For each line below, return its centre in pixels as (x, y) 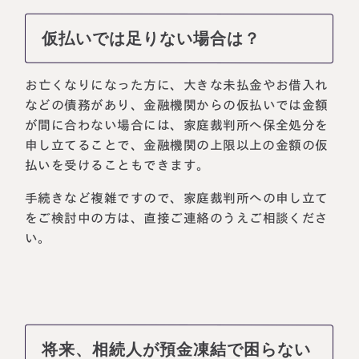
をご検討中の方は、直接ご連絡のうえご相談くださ (177, 218)
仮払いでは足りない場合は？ (151, 38)
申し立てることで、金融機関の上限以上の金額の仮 (177, 145)
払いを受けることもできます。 (117, 165)
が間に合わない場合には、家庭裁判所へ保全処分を (177, 125)
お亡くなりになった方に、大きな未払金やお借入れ (177, 85)
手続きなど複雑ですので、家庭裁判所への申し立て (177, 198)
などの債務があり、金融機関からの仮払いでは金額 (177, 105)
